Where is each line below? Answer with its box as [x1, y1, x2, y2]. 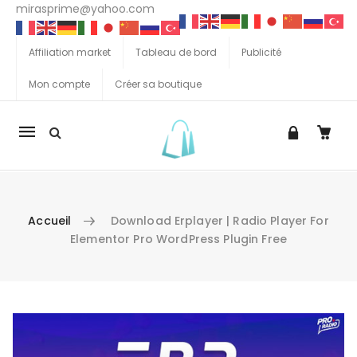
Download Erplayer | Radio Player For [110, 212, 329, 229]
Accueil [28, 212, 72, 229]
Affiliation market [29, 45, 111, 59]
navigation [18, 148, 108, 171]
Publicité [241, 45, 281, 59]
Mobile [18, 177, 72, 199]
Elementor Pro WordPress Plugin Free [70, 230, 287, 247]
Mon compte [29, 77, 90, 91]
